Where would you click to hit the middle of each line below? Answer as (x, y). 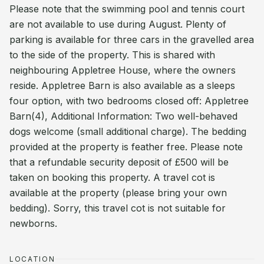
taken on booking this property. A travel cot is (112, 177)
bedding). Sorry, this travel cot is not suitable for (118, 208)
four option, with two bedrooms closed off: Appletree (129, 101)
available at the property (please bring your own (118, 193)
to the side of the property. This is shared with (112, 55)
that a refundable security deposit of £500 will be (119, 162)
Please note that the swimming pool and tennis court (127, 9)
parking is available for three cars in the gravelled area (132, 39)
